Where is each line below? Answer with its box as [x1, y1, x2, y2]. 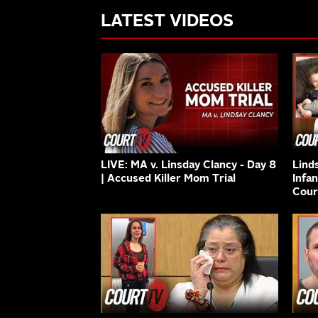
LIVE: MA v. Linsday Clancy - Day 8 [101, 160, 276, 171]
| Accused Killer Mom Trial [101, 173, 236, 185]
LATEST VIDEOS [101, 13, 234, 31]
